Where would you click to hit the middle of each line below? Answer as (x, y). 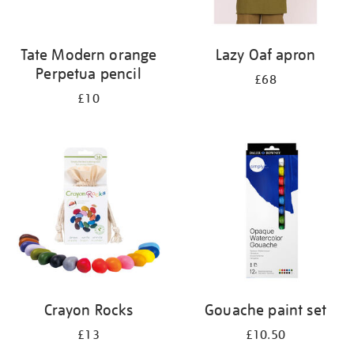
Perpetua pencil (88, 73)
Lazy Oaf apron (265, 55)
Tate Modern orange (88, 55)
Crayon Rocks (88, 310)
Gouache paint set (265, 310)
